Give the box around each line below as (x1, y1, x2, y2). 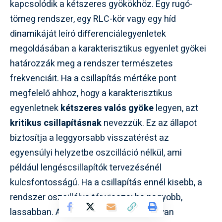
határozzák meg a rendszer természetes (10, 57, 173, 71)
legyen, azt (154, 102, 198, 115)
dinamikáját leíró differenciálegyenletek (10, 27, 166, 41)
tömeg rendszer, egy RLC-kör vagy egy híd (10, 12, 176, 26)
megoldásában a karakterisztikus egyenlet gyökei (10, 42, 206, 56)
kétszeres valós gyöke (60, 102, 154, 115)
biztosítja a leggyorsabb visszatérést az (10, 131, 169, 145)
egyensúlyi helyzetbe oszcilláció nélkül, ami (10, 146, 182, 160)
